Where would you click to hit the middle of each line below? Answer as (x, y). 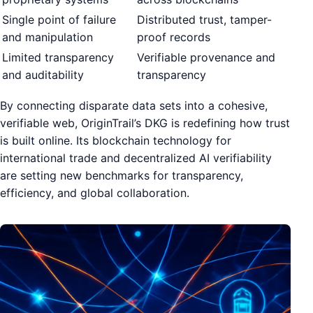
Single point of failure (59, 19)
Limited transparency (58, 57)
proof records (174, 37)
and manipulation (48, 37)
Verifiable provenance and (206, 57)
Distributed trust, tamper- (204, 19)
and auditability (43, 74)
